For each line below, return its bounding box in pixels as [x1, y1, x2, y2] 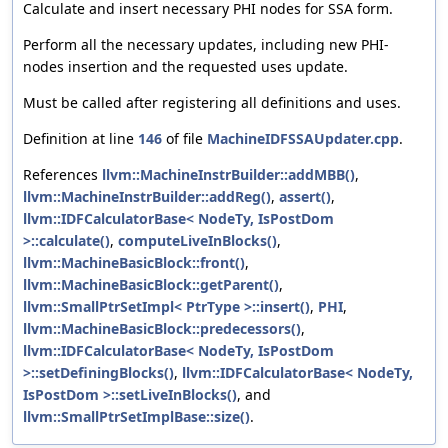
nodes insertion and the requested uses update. [23, 57, 348, 77]
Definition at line [23, 129, 138, 149]
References [23, 165, 102, 185]
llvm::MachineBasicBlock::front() [23, 253, 245, 273]
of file [162, 129, 207, 149]
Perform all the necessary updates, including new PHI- [23, 35, 389, 55]
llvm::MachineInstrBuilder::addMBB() [102, 165, 355, 185]
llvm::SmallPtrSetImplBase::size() [23, 407, 250, 427]
